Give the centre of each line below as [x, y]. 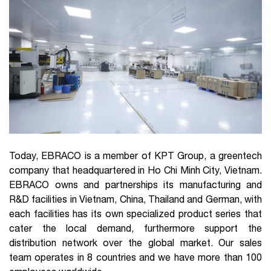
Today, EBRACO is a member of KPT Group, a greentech [135, 156]
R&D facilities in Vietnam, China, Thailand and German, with [135, 199]
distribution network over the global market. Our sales [135, 243]
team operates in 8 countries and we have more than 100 [135, 257]
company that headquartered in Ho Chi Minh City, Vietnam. [135, 170]
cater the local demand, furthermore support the [135, 228]
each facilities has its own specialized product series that [135, 214]
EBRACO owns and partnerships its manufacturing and [135, 185]
